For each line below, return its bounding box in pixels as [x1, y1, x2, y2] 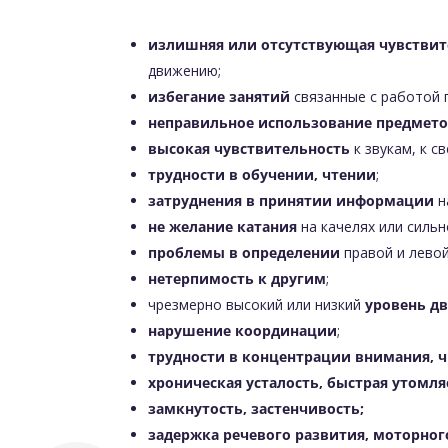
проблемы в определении [148, 243, 341, 263]
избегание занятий [148, 87, 291, 107]
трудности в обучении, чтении [148, 165, 377, 185]
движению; [148, 61, 222, 81]
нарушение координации [148, 321, 338, 341]
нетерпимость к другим [148, 269, 327, 289]
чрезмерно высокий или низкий [148, 295, 366, 315]
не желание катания [148, 217, 298, 237]
